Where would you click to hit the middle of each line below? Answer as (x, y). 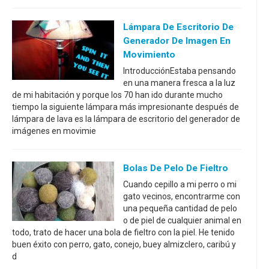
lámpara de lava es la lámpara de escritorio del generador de (126, 119)
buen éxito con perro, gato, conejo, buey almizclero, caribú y (124, 244)
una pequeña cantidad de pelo (180, 208)
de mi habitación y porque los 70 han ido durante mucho (117, 95)
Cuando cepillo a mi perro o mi (180, 184)
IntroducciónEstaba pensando (180, 71)
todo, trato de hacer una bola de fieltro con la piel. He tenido (123, 232)
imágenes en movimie (54, 131)
